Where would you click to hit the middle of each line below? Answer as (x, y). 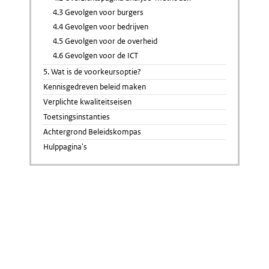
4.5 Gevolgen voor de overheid (105, 41)
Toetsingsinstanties (77, 116)
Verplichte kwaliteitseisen (87, 101)
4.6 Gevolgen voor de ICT (95, 55)
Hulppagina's (65, 147)
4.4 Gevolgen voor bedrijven (101, 26)
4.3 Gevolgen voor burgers (98, 12)
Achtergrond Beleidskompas (92, 131)
